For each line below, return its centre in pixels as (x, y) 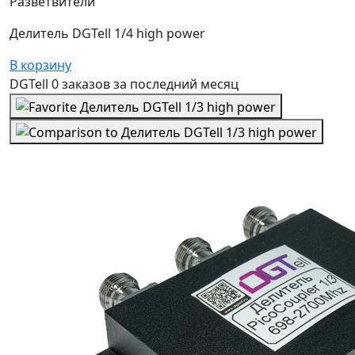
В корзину (40, 65)
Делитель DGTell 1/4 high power (107, 34)
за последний (157, 84)
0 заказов (82, 84)
